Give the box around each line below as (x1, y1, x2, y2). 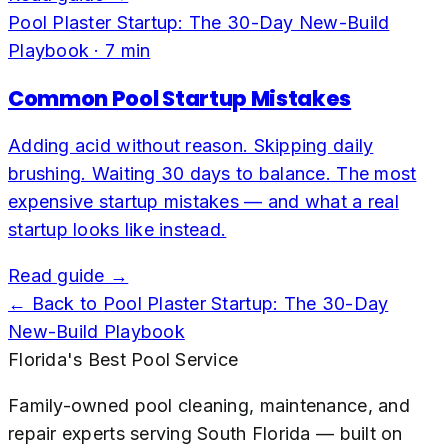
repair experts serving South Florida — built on (8, 422, 403, 444)
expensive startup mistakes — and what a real (8, 190, 399, 212)
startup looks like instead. (8, 218, 227, 240)
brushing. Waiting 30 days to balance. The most (8, 162, 417, 184)
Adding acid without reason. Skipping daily (8, 134, 374, 156)
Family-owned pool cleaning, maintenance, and (8, 394, 410, 416)
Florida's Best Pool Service (8, 348, 239, 370)
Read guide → (8, 264, 129, 286)
